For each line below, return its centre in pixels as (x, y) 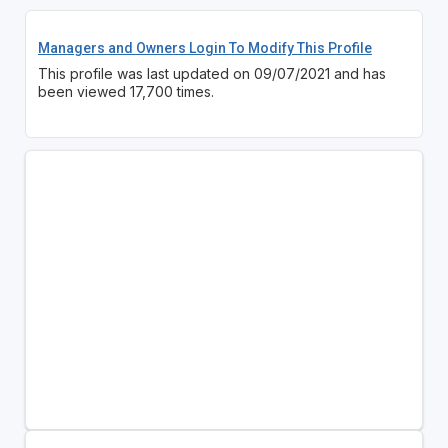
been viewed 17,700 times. (125, 91)
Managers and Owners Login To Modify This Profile (204, 47)
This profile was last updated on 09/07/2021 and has (211, 73)
